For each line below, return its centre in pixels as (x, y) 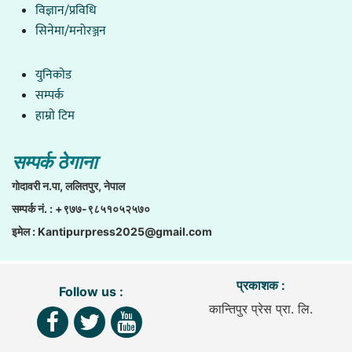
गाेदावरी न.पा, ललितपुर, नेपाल (68, 186)
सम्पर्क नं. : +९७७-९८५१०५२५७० (81, 209)
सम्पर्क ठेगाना (54, 163)
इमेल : (25, 232)
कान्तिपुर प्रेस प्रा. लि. (261, 309)
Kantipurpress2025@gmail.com (125, 232)
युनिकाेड (53, 75)
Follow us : (91, 292)
